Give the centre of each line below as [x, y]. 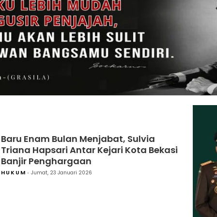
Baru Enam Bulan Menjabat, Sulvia [78, 139]
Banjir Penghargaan [46, 161]
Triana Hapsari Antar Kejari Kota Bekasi [89, 150]
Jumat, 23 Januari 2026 [62, 173]
